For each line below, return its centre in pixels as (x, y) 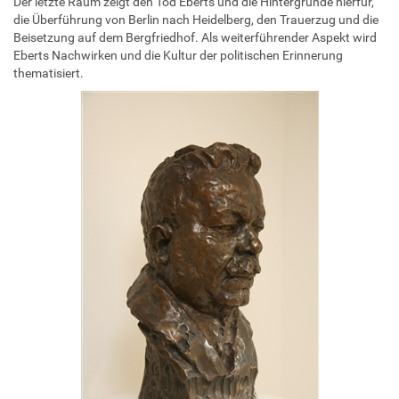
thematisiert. (49, 73)
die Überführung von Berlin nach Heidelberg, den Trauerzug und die (196, 19)
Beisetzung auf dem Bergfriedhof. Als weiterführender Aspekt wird (195, 37)
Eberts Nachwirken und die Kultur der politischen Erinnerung (178, 55)
